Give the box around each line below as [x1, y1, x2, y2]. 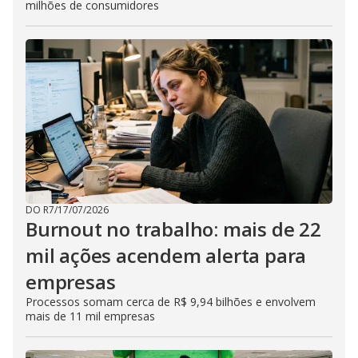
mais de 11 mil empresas [26, 308, 155, 324]
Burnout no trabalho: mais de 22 [26, 216, 321, 243]
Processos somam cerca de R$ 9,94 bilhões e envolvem [26, 294, 316, 310]
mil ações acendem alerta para [26, 242, 307, 269]
